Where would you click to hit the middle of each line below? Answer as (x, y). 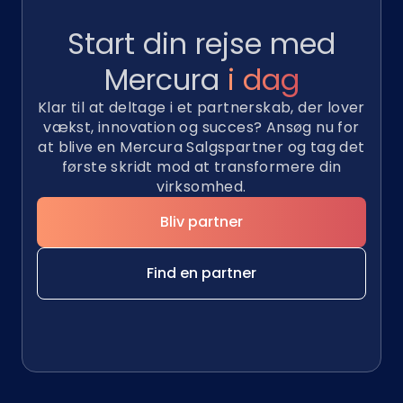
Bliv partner (201, 222)
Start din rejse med (201, 44)
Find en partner (201, 273)
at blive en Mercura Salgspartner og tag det (201, 147)
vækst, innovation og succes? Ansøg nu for (201, 127)
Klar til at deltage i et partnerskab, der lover (201, 107)
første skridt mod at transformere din (201, 167)
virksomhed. (201, 187)
